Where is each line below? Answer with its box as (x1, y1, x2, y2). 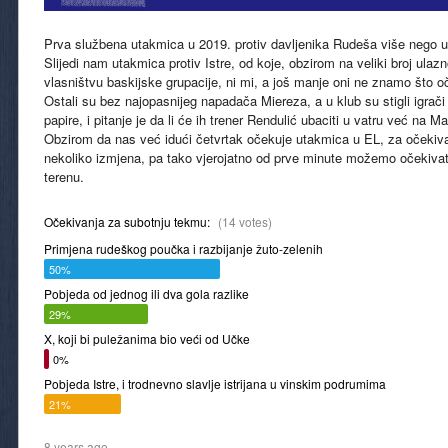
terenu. (44, 166, 84, 186)
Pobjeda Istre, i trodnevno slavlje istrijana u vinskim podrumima (44, 374, 386, 392)
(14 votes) (218, 212, 272, 230)
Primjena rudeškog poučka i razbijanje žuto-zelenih (44, 239, 323, 257)
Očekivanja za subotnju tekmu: (44, 212, 213, 230)
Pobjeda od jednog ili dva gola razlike (44, 284, 249, 302)
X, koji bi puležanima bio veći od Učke (44, 329, 250, 347)
